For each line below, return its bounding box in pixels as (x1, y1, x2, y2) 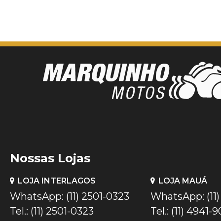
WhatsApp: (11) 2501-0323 (10, 190, 129, 202)
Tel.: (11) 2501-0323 (10, 205, 94, 217)
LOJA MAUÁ (158, 176, 207, 185)
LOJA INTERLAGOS (18, 176, 96, 185)
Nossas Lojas (10, 150, 90, 165)
